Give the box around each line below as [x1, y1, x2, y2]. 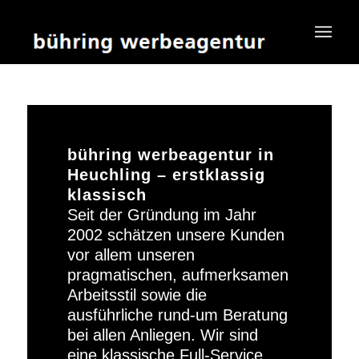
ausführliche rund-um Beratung [67, 306, 288, 324]
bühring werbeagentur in [67, 146, 274, 163]
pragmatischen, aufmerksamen [67, 266, 288, 284]
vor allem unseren [67, 246, 195, 264]
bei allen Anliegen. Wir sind [67, 326, 258, 344]
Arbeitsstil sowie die [67, 286, 207, 304]
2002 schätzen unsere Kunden [67, 226, 284, 244]
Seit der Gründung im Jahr [67, 206, 256, 224]
